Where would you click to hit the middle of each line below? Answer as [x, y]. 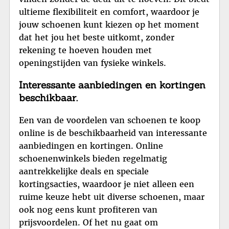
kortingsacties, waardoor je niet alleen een [107, 184]
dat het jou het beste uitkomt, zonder [97, 37]
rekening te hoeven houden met [85, 50]
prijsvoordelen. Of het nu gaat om [88, 222]
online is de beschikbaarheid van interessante [113, 133]
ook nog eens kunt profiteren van [88, 209]
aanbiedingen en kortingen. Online [91, 145]
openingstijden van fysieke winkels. [93, 63]
